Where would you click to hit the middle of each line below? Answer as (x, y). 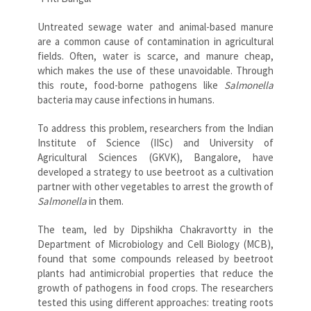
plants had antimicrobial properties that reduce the (155, 273)
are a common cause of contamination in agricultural (155, 41)
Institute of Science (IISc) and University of (155, 142)
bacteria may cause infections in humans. (126, 99)
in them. (106, 201)
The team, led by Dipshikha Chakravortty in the (155, 229)
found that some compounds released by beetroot (155, 258)
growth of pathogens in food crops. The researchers (155, 287)
